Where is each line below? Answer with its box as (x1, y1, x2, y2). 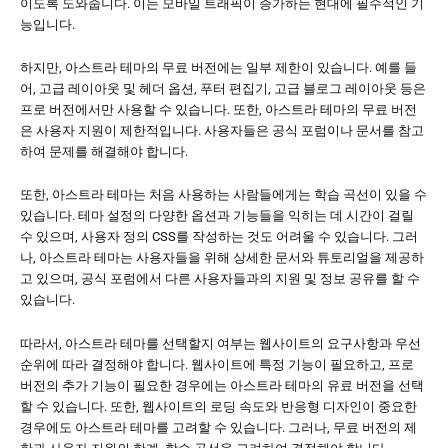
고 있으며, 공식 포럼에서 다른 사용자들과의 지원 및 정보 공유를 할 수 (20, 271, 420, 287)
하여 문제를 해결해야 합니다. (20, 143, 188, 159)
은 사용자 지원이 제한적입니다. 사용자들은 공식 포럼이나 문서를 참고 (20, 122, 424, 138)
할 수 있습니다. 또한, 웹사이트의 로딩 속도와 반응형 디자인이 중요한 (20, 398, 417, 414)
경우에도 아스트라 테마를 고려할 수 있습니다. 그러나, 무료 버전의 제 (20, 419, 417, 435)
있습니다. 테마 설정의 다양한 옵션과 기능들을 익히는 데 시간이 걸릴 (20, 208, 414, 224)
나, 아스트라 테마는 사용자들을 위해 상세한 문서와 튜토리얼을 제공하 (20, 250, 424, 266)
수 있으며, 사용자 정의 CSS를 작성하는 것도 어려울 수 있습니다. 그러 (20, 229, 418, 245)
